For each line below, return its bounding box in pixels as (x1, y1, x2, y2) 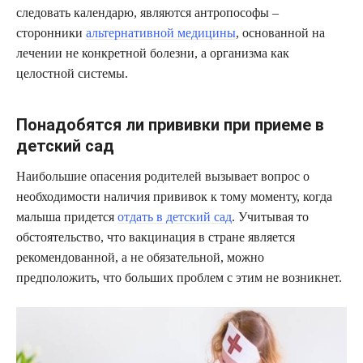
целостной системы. (16, 66, 128, 81)
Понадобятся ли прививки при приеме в (16, 115, 324, 135)
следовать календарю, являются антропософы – (16, 6, 279, 20)
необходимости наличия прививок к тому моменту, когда (16, 190, 332, 204)
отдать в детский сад (117, 210, 232, 224)
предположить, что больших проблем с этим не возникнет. (16, 271, 342, 285)
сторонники (16, 26, 86, 41)
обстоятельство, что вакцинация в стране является (16, 230, 295, 245)
